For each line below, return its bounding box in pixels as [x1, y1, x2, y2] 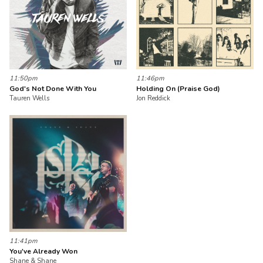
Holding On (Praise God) [136, 83, 221, 93]
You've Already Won [9, 247, 77, 257]
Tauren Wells [9, 93, 49, 103]
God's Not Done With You [9, 83, 96, 93]
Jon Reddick [136, 93, 171, 103]
